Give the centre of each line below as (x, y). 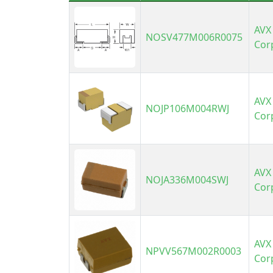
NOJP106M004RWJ (188, 109)
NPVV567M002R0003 (194, 251)
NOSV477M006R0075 (194, 37)
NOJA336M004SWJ (187, 180)
